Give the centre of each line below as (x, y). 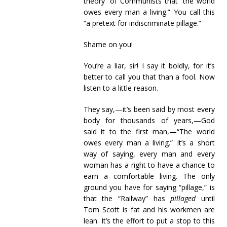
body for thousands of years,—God (149, 120)
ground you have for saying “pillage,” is (149, 187)
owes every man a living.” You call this (149, 12)
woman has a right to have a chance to (149, 165)
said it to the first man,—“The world (149, 131)
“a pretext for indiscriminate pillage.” (142, 23)
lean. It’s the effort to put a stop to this (149, 221)
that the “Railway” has (127, 198)
